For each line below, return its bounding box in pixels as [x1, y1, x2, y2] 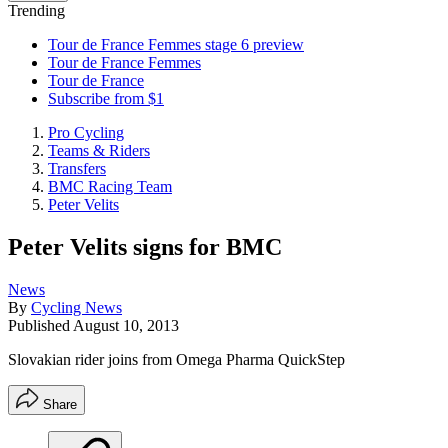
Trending [8, 2, 65, 19]
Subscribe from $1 [48, 90, 164, 107]
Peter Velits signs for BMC [8, 233, 282, 260]
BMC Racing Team [48, 178, 172, 195]
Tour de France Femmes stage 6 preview [48, 36, 304, 53]
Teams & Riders [48, 142, 150, 159]
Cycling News [31, 298, 122, 316]
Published [8, 316, 73, 334]
